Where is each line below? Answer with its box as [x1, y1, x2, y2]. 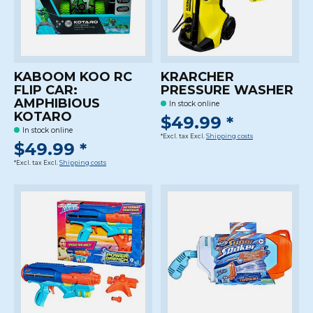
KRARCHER [160, 68, 234, 85]
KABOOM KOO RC [14, 68, 132, 85]
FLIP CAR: [14, 82, 78, 98]
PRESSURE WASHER [160, 82, 293, 98]
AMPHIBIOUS [14, 95, 100, 111]
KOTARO [14, 108, 72, 124]
